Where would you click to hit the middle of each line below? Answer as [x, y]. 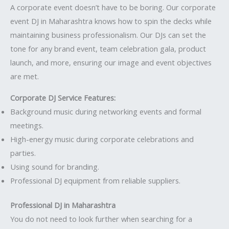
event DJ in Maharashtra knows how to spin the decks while [111, 21]
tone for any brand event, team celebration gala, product [108, 48]
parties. [23, 153]
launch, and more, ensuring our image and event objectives [111, 62]
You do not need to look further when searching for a [101, 219]
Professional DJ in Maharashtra [63, 205]
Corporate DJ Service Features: [63, 97]
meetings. [27, 125]
